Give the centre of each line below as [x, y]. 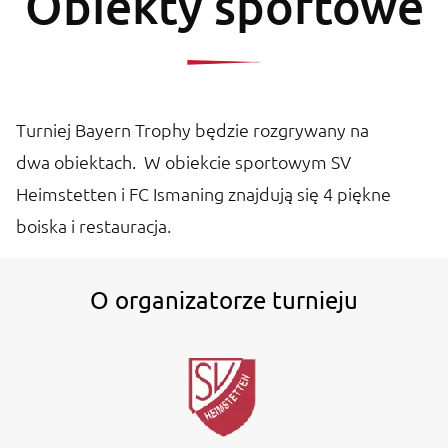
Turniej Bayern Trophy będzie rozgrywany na [192, 129]
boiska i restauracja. [93, 225]
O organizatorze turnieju [224, 299]
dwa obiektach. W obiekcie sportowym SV [183, 161]
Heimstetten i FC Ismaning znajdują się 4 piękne [203, 193]
